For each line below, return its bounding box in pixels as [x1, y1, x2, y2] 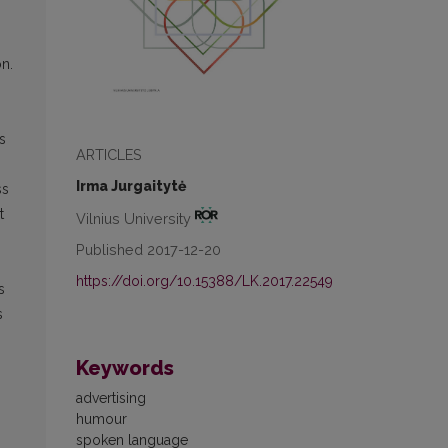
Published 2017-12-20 [76, 241, 221, 259]
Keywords [76, 356, 174, 381]
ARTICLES [76, 145, 142, 163]
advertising [76, 390, 146, 407]
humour [76, 411, 127, 428]
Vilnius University [76, 209, 195, 227]
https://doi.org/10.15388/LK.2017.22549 [76, 273, 333, 290]
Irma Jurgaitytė [76, 177, 186, 194]
